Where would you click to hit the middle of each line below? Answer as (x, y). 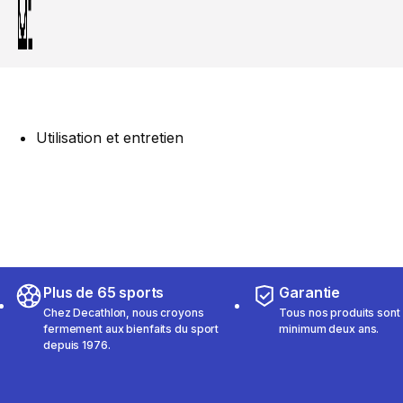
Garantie (310, 292)
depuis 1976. (77, 345)
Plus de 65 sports (104, 292)
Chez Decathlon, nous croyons (124, 312)
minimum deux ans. (329, 328)
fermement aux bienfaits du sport (131, 328)
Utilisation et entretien (110, 137)
